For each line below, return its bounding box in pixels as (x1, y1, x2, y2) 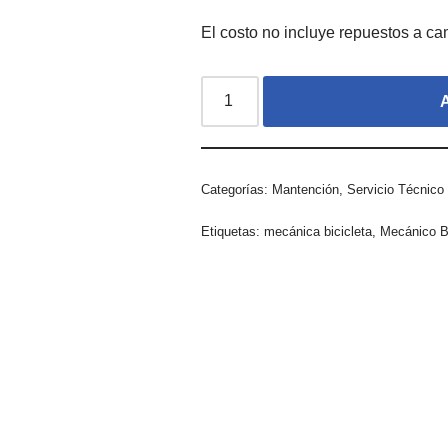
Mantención (272, 181, 340, 197)
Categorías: (201, 181, 273, 197)
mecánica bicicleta (264, 223, 373, 239)
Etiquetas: (201, 223, 265, 239)
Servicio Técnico (347, 181, 445, 197)
